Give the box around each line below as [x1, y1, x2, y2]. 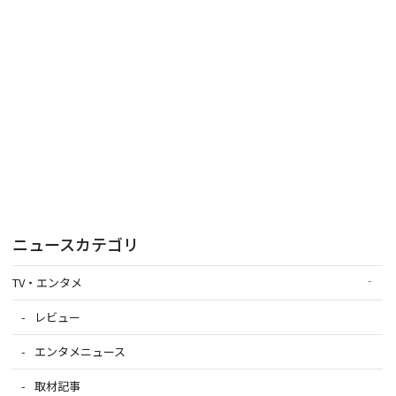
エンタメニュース [34, 342, 126, 360]
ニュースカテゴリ [12, 232, 139, 255]
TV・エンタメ [12, 273, 82, 291]
